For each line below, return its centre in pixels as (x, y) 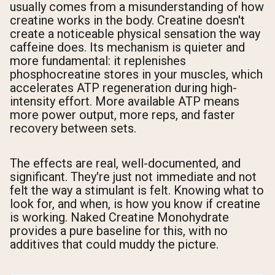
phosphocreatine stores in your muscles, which (136, 75)
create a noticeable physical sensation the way (135, 34)
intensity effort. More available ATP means (125, 102)
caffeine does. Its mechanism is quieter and (127, 48)
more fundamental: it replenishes (98, 61)
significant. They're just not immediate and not (133, 177)
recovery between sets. (73, 129)
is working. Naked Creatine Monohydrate (119, 218)
